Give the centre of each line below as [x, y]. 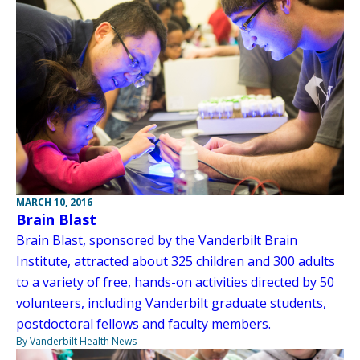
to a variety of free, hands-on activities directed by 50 [175, 282]
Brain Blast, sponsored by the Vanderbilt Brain [157, 240]
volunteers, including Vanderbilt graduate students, [171, 303]
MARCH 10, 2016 [54, 202]
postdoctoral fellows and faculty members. [143, 323]
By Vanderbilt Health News [76, 341]
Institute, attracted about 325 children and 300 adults [176, 261]
